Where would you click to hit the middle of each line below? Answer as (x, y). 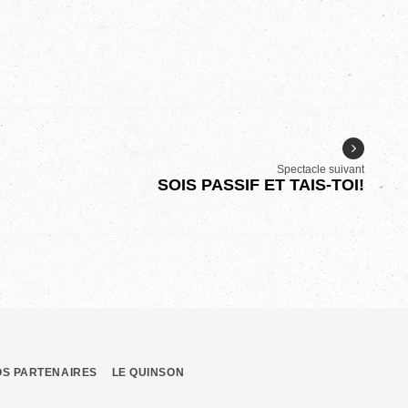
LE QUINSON (148, 373)
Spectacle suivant (321, 170)
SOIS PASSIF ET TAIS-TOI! (261, 185)
